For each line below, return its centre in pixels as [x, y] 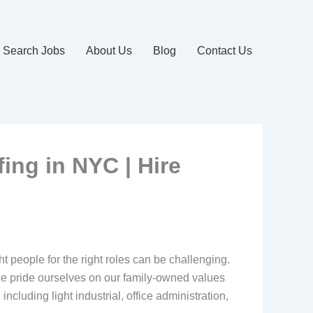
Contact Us [225, 51]
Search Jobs [34, 51]
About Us [109, 51]
